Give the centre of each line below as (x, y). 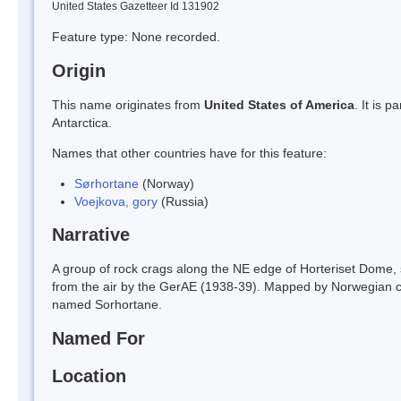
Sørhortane (107, 183)
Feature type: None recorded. (136, 36)
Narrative (91, 235)
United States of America (279, 104)
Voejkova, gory (116, 201)
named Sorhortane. (107, 305)
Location (89, 375)
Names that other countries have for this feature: (189, 153)
